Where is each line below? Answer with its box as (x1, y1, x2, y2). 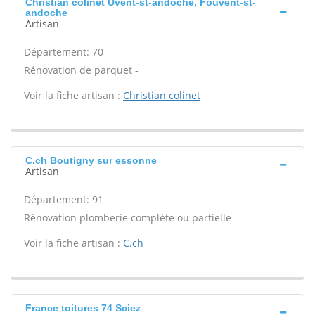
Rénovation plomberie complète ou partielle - (24, 211, 238, 224)
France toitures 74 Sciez (25, 302, 141, 314)
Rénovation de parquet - (24, 63, 139, 77)
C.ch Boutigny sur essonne (25, 155, 157, 166)
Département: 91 (24, 193, 103, 206)
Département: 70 (24, 45, 103, 58)
